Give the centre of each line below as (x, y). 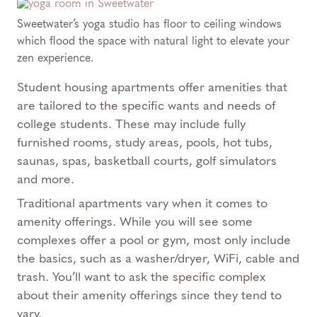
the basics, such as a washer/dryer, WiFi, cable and (158, 258)
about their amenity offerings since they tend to (149, 295)
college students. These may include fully (131, 124)
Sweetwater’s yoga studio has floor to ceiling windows (149, 24)
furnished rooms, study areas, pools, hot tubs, (145, 142)
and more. (46, 179)
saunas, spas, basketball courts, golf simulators (147, 161)
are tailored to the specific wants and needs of (146, 105)
